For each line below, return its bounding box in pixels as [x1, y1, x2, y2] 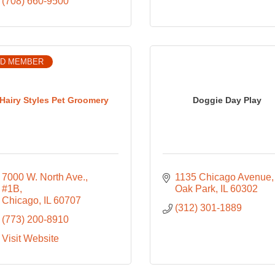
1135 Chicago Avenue [174, 172, 271, 182]
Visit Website [1, 233, 59, 244]
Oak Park [174, 184, 215, 194]
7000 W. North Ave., [1, 172, 88, 182]
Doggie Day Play [193, 95, 262, 105]
